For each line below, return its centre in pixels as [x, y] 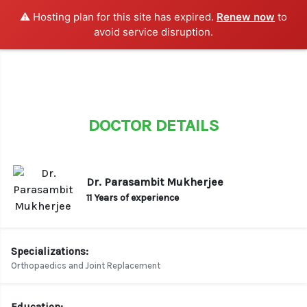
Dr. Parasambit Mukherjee [155, 182]
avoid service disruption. [153, 32]
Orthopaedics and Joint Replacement [86, 266]
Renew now [246, 17]
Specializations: [50, 251]
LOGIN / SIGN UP [260, 22]
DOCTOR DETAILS [153, 125]
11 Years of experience [133, 197]
